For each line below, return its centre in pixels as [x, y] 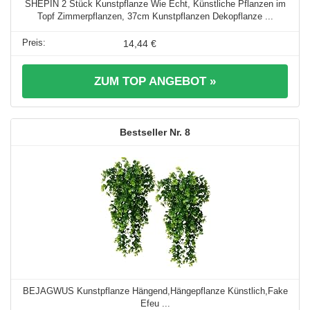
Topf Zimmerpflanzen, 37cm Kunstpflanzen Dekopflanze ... [155, 16]
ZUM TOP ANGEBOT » [155, 81]
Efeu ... [155, 303]
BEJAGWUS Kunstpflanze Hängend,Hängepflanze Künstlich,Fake [155, 291]
